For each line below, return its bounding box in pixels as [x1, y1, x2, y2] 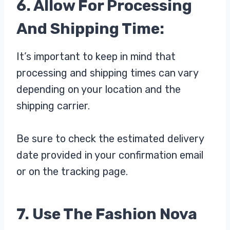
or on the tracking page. [16, 165, 128, 178]
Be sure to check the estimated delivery [16, 132, 204, 145]
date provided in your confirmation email [16, 149, 203, 162]
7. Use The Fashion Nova [16, 205, 197, 224]
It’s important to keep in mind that [16, 50, 176, 63]
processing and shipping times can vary [16, 67, 198, 80]
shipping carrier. [16, 100, 90, 112]
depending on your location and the [16, 83, 181, 96]
